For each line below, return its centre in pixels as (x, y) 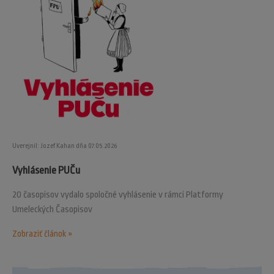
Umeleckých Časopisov (52, 209)
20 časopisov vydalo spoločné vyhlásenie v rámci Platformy (118, 194)
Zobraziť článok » (42, 233)
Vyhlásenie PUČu (46, 170)
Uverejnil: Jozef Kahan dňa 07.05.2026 (65, 146)
